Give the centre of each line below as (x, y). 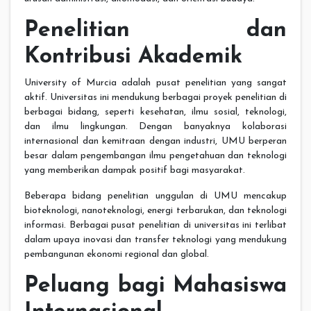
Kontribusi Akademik (133, 57)
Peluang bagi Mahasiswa (155, 286)
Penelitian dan (155, 31)
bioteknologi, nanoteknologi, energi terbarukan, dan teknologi (155, 211)
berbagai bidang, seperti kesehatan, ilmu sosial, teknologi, (155, 112)
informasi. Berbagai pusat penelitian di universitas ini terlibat (155, 226)
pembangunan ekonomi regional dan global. (117, 255)
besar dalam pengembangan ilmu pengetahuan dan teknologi (155, 156)
